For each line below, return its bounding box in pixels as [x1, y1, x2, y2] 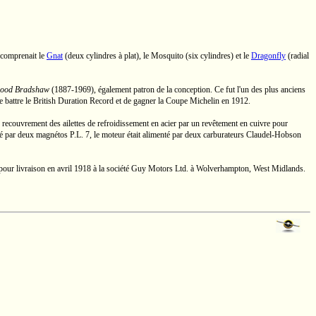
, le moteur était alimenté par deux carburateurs [90, 130, 246, 140]
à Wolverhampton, [188, 164, 253, 174]
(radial [286, 51, 309, 61]
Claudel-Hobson [246, 130, 301, 140]
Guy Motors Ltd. [131, 164, 188, 174]
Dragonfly [251, 51, 286, 61]
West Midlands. [253, 164, 305, 174]
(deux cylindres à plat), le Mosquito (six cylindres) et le [63, 51, 251, 61]
